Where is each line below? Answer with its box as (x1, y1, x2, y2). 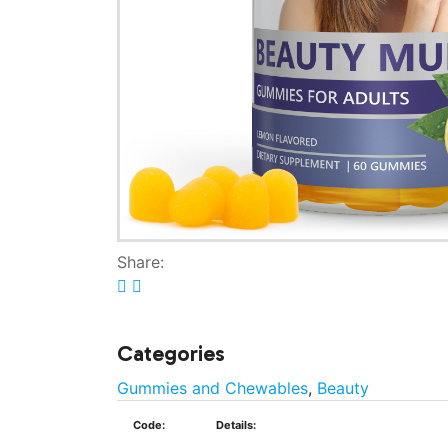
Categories (117, 340, 225, 367)
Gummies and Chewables (117, 378, 308, 398)
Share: (117, 252, 164, 272)
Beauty (317, 378, 369, 398)
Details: (216, 418, 256, 432)
